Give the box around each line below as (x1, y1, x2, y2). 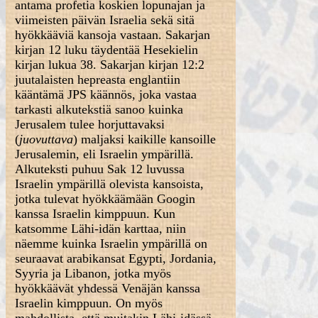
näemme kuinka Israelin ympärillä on (15, 236, 208, 251)
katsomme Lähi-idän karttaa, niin (15, 221, 187, 236)
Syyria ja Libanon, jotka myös (15, 266, 172, 280)
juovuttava (19, 132, 74, 146)
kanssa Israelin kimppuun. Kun (15, 207, 176, 221)
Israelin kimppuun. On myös (15, 296, 163, 310)
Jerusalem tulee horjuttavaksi (15, 117, 165, 131)
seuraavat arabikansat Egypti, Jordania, (15, 251, 217, 265)
